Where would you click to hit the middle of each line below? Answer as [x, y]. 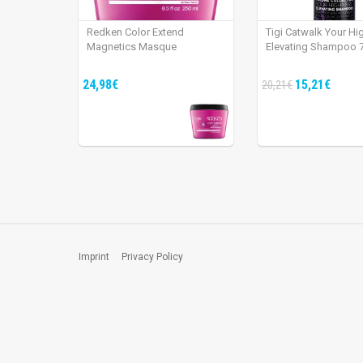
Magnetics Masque [132, 47]
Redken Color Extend [135, 32]
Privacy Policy [152, 257]
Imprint [94, 257]
